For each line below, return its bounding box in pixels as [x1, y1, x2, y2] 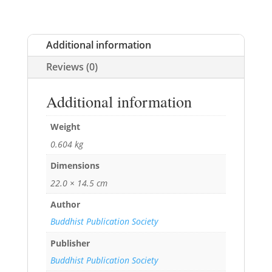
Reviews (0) [46, 60, 98, 74]
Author [50, 199, 80, 211]
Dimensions [50, 160, 100, 172]
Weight [50, 121, 80, 133]
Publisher [50, 237, 90, 250]
